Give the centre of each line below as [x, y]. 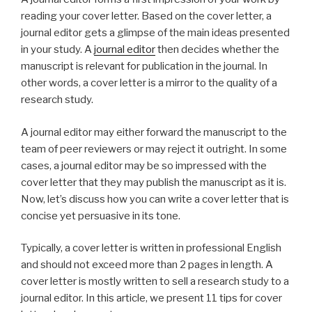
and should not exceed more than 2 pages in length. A [147, 265]
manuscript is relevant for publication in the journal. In [144, 67]
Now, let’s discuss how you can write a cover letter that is [155, 199]
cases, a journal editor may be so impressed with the [144, 165]
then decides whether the [217, 50]
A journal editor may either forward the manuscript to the [154, 132]
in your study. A [57, 50]
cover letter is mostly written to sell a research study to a [155, 282]
